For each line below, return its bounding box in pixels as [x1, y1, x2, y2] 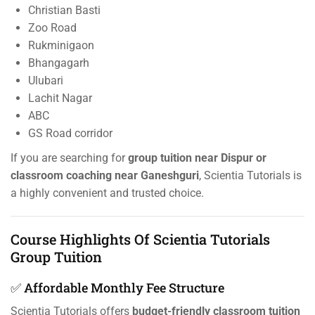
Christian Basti [28, 4, 101, 18]
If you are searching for [11, 151, 128, 165]
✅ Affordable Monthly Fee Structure [11, 279, 224, 297]
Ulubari [28, 74, 63, 88]
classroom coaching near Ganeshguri [11, 169, 199, 183]
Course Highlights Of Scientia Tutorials [11, 230, 270, 249]
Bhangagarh [28, 56, 89, 70]
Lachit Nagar [28, 91, 92, 105]
